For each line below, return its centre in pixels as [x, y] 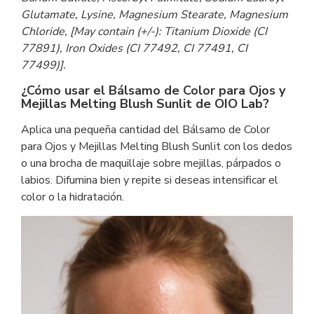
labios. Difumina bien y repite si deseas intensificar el [150, 180]
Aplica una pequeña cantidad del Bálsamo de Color [145, 130]
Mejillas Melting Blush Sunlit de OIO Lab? [145, 104]
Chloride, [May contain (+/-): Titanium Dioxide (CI [144, 32]
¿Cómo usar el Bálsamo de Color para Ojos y [153, 90]
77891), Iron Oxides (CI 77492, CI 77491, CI [134, 48]
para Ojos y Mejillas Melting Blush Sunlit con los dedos [157, 146]
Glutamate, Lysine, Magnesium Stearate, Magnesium [155, 15]
